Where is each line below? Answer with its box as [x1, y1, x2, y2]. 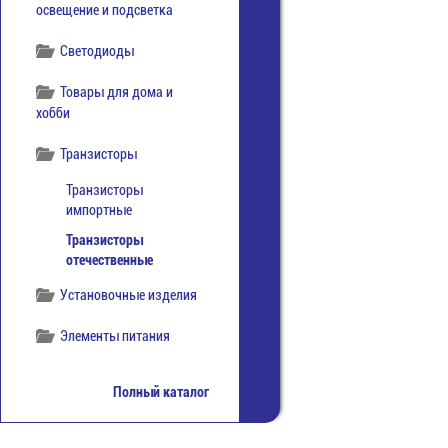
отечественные [66, 252, 153, 268]
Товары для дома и [60, 84, 174, 100]
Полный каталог [113, 384, 209, 401]
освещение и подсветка [36, 2, 173, 18]
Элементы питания [60, 328, 171, 344]
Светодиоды [60, 43, 135, 59]
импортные [66, 202, 132, 218]
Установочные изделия [60, 287, 198, 303]
